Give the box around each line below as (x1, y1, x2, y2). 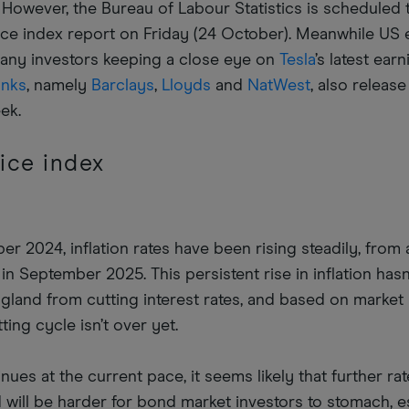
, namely (26, 78, 92, 95)
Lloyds (162, 78, 212, 95)
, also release (310, 78, 407, 95)
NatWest (247, 78, 311, 95)
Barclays (91, 78, 155, 95)
